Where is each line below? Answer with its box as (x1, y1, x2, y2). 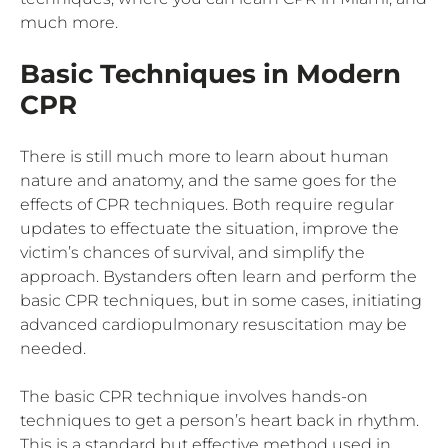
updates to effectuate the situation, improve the (20, 218, 399, 238)
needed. (20, 338, 86, 358)
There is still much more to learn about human (20, 146, 389, 166)
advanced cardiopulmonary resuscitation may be (20, 314, 407, 334)
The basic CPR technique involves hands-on (20, 386, 368, 406)
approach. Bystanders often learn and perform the (20, 266, 417, 286)
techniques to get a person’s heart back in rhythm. (20, 410, 419, 430)
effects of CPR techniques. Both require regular (20, 194, 394, 214)
